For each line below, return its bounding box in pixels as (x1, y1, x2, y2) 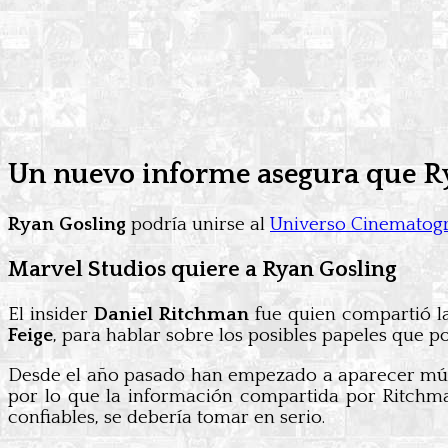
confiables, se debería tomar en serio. (8, 407, 325, 428)
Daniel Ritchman (94, 304, 250, 325)
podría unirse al (126, 213, 270, 235)
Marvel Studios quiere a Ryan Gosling (8, 256, 397, 282)
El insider (8, 304, 95, 325)
